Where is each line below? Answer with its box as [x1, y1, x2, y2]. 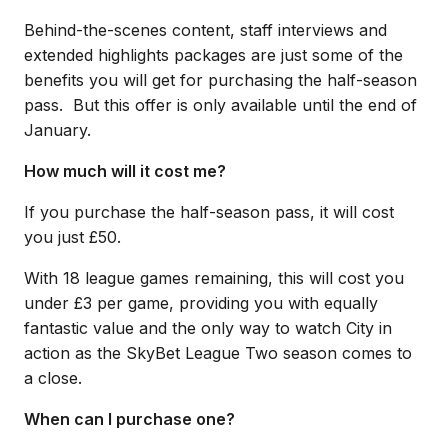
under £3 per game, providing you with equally [24, 293, 378, 313]
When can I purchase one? [24, 409, 235, 429]
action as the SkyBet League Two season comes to [24, 343, 412, 363]
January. [24, 120, 96, 140]
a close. [24, 368, 87, 388]
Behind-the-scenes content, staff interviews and [24, 20, 387, 40]
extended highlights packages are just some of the [24, 45, 403, 65]
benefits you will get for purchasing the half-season [24, 70, 417, 90]
